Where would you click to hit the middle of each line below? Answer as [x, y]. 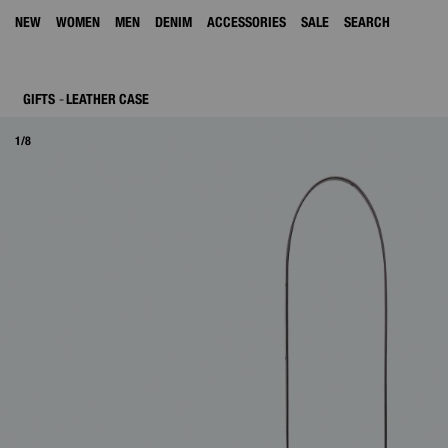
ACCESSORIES [246, 22]
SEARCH [367, 22]
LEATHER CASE [107, 99]
